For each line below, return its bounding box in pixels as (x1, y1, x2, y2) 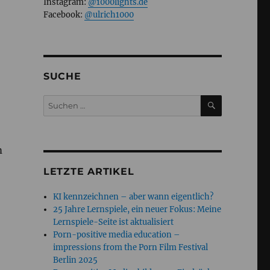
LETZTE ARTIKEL (43, 166, 134, 178)
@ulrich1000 (84, 10, 134, 20)
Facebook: (43, 10, 84, 20)
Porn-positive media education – (53, 230, 181, 240)
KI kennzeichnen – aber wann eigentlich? (53, 192, 214, 202)
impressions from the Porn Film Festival (53, 242, 209, 253)
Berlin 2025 (53, 255, 98, 266)
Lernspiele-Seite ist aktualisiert (53, 217, 174, 228)
